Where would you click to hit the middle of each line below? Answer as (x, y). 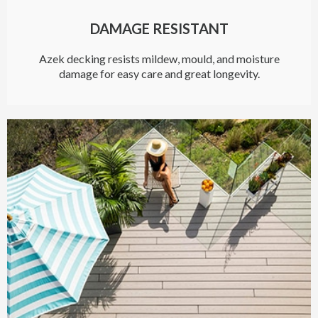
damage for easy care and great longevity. (159, 74)
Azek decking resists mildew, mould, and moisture (159, 59)
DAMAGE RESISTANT (159, 29)
